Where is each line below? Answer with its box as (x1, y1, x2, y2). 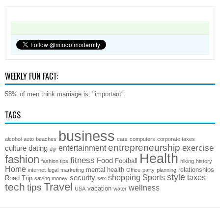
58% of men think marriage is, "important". (5, 90, 126, 98)
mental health (86, 165, 124, 173)
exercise (182, 142, 214, 153)
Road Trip (5, 174, 32, 182)
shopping (108, 172, 140, 182)
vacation (87, 184, 111, 192)
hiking (180, 158, 194, 164)
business (58, 127, 115, 144)
